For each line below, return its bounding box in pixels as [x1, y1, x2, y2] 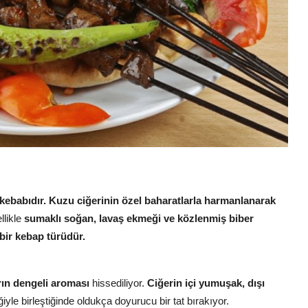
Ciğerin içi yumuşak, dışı [147, 276, 265, 289]
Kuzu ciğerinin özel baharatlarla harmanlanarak [49, 194, 276, 206]
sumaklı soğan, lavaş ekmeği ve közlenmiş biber [24, 212, 254, 224]
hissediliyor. [89, 276, 147, 289]
